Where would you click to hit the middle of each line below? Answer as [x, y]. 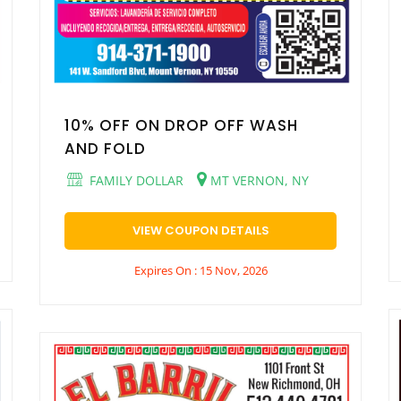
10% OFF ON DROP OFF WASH [181, 125]
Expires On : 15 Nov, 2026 [200, 270]
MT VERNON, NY [258, 180]
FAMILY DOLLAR [135, 180]
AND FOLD [105, 148]
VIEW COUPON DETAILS [200, 230]
